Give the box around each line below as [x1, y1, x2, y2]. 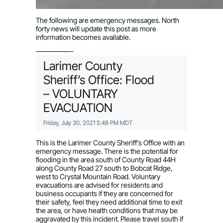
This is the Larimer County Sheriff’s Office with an [36, 138, 185, 147]
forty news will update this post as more [36, 24, 156, 33]
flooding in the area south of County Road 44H [36, 155, 176, 164]
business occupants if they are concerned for [36, 189, 173, 198]
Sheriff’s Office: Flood [43, 72, 154, 87]
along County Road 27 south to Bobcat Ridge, [36, 163, 173, 172]
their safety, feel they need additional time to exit [36, 197, 182, 206]
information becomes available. [36, 33, 130, 42]
